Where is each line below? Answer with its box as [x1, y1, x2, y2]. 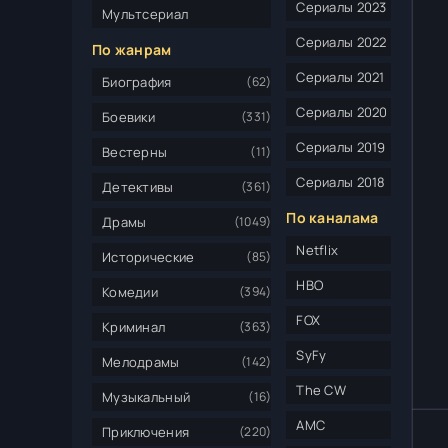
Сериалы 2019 [296, 137, 386, 156]
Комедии [102, 282, 158, 301]
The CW [296, 380, 347, 399]
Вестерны [102, 142, 168, 161]
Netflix [296, 240, 339, 259]
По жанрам [92, 39, 172, 59]
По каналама [286, 207, 379, 227]
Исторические [102, 247, 195, 266]
